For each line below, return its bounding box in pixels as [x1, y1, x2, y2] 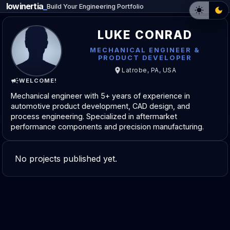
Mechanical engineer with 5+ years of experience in [11, 91, 190, 100]
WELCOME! [19, 77, 57, 84]
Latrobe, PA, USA [122, 66, 176, 74]
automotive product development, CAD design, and [11, 102, 190, 110]
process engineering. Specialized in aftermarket [11, 112, 177, 121]
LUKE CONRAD [97, 27, 193, 42]
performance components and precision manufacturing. [11, 122, 204, 131]
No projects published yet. [15, 154, 117, 164]
